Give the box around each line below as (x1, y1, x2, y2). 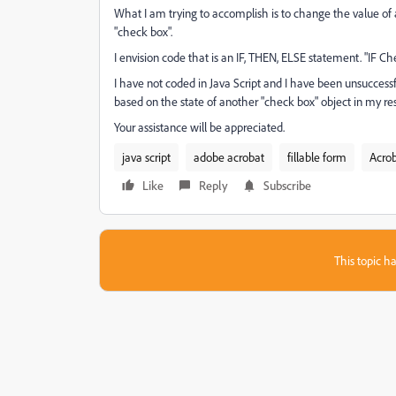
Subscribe (263, 178, 311, 193)
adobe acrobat (194, 149, 264, 164)
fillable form (287, 149, 346, 164)
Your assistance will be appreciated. (114, 119, 285, 134)
